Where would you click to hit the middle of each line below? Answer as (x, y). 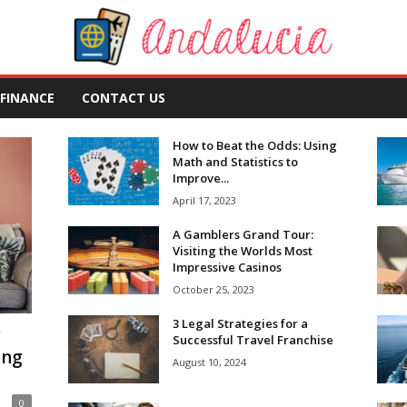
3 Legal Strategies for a (240, 323)
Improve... (200, 178)
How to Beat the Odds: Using (254, 145)
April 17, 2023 (204, 200)
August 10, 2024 (209, 362)
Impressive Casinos (227, 267)
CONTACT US (123, 98)
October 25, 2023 (213, 289)
